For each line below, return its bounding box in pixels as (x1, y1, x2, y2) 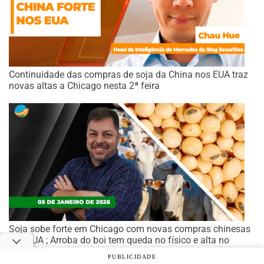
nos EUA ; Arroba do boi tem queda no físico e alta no (9, 235, 229, 246)
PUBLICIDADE (107, 253, 157, 260)
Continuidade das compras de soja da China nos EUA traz (9, 69, 248, 81)
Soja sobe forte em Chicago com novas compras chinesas (9, 223, 250, 235)
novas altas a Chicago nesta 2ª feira (9, 80, 160, 92)
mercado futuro (9, 246, 73, 258)
